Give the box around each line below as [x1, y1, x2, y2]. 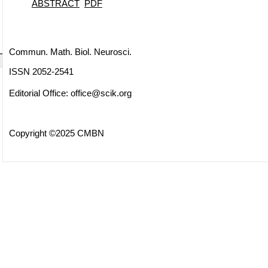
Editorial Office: [8, 88, 71, 98]
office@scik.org [70, 88, 132, 98]
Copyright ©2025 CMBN [8, 127, 104, 138]
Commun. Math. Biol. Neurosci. [8, 46, 132, 57]
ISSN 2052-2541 [8, 66, 74, 77]
